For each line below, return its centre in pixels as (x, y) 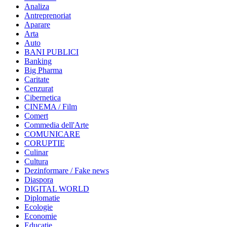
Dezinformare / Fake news (67, 170)
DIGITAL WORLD (57, 188)
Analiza (37, 6)
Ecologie (39, 207)
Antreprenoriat (48, 15)
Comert (36, 116)
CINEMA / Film (51, 106)
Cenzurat (39, 88)
